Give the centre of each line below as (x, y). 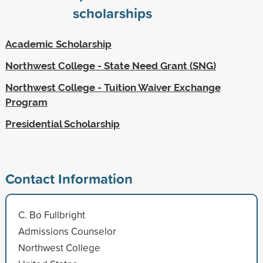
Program (26, 102)
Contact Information (69, 178)
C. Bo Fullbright (51, 214)
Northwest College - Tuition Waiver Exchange (113, 87)
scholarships (112, 13)
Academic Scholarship (58, 44)
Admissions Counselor (67, 231)
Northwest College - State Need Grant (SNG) (110, 65)
